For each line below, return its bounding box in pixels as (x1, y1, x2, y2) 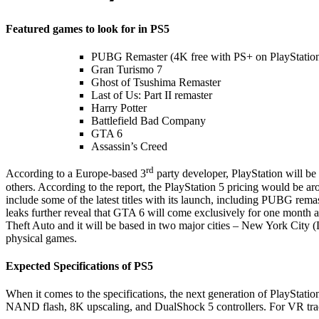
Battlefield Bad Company (91, 115, 206, 127)
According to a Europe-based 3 (6, 167, 146, 180)
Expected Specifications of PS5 (6, 259, 153, 272)
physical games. (6, 231, 77, 244)
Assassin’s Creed (91, 140, 167, 153)
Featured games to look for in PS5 (6, 23, 169, 36)
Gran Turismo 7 (91, 63, 162, 76)
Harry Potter (91, 102, 147, 115)
